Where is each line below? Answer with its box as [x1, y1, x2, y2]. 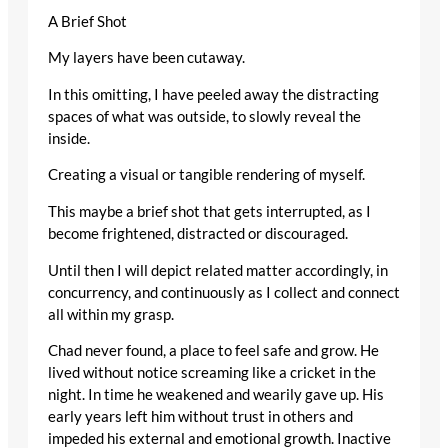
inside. [48, 129, 90, 147]
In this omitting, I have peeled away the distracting [48, 85, 379, 103]
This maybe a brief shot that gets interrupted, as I [48, 203, 371, 221]
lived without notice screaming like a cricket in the [48, 364, 376, 382]
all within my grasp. [48, 305, 174, 323]
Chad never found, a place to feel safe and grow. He [48, 342, 379, 360]
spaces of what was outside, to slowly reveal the [48, 107, 361, 125]
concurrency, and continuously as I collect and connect [48, 283, 400, 301]
